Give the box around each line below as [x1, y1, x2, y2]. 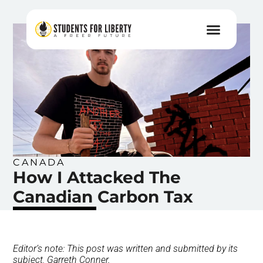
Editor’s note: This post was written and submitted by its [13, 243, 238, 255]
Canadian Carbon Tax [13, 187, 194, 207]
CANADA [13, 157, 66, 168]
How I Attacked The [13, 167, 181, 188]
